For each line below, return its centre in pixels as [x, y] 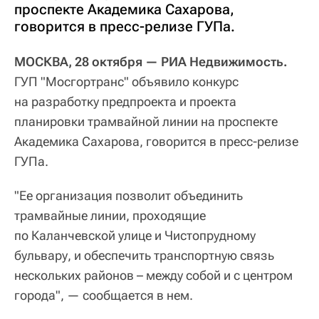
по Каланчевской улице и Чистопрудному [135, 236]
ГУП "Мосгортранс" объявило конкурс [126, 82]
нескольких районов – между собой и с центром [153, 276]
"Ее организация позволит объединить [129, 196]
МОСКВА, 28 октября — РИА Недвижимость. [151, 62]
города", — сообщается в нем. [104, 296]
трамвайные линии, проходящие [110, 216]
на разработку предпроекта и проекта [125, 102]
